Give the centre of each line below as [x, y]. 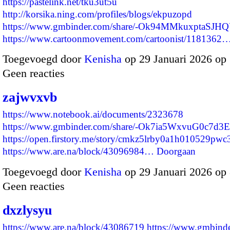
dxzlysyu [27, 210]
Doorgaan [176, 151]
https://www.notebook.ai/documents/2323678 [93, 114]
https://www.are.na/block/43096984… [78, 151]
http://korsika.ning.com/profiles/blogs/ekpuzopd [97, 14]
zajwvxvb [30, 98]
